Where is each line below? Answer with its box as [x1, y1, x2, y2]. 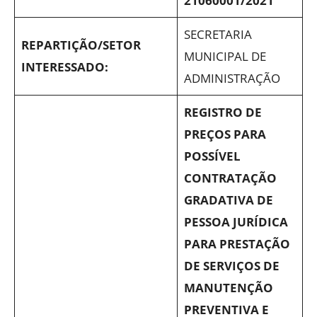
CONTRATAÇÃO [183, 170, 277, 186]
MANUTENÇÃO [183, 279, 273, 296]
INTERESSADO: [21, 59, 108, 75]
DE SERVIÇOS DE [183, 258, 279, 274]
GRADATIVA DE [183, 192, 273, 208]
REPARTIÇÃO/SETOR [21, 37, 141, 53]
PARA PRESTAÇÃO [183, 236, 290, 252]
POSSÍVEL [183, 148, 241, 164]
